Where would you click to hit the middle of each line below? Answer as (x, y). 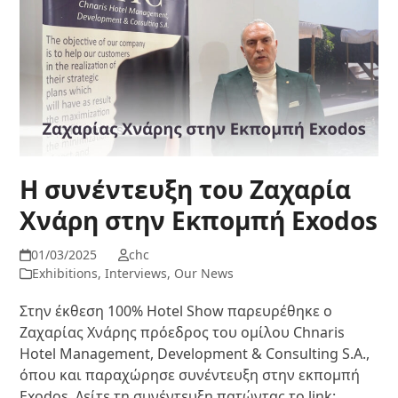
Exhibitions (65, 273)
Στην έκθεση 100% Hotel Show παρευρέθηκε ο (176, 310)
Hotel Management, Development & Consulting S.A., (195, 353)
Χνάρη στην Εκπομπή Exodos (199, 220)
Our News (204, 273)
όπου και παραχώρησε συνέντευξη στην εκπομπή (190, 374)
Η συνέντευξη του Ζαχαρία (186, 189)
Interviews (136, 273)
